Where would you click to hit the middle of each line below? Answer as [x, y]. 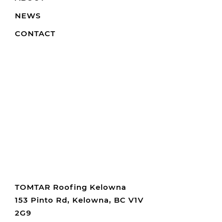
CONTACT [35, 33]
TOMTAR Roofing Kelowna [71, 187]
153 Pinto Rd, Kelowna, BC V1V [79, 200]
